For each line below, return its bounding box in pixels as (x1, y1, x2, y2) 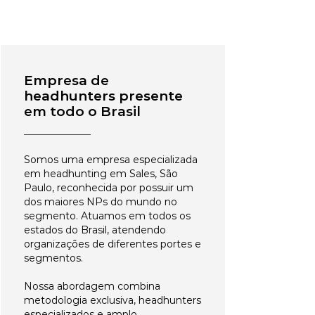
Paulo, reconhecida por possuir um (24, 181, 193, 194)
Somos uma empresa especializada (24, 153, 198, 166)
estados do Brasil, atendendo (24, 224, 166, 236)
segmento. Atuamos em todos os (24, 210, 191, 222)
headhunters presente (24, 88, 183, 104)
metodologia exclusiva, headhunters (24, 294, 201, 307)
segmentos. (24, 252, 83, 264)
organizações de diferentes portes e (24, 238, 201, 250)
